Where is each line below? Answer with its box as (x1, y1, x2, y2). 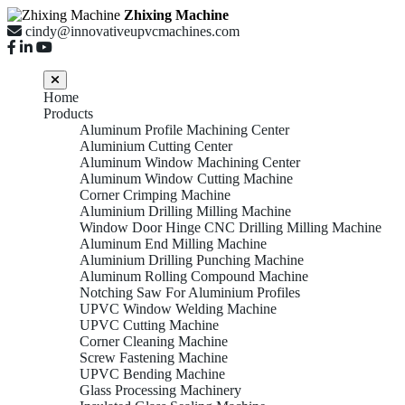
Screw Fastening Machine (80, 350, 228, 365)
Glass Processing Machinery (80, 382, 241, 398)
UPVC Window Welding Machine (80, 301, 277, 316)
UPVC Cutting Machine (80, 317, 219, 333)
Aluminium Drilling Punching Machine (80, 252, 304, 268)
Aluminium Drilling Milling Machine (80, 203, 291, 219)
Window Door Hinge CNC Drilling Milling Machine (80, 220, 381, 235)
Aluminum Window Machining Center (80, 155, 300, 170)
